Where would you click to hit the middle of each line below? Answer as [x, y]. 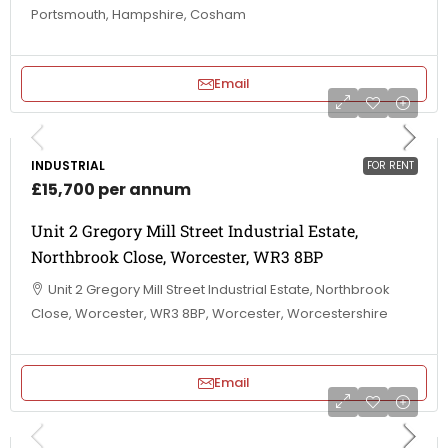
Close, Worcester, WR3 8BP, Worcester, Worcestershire [209, 313]
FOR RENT [390, 165]
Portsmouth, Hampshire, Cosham [138, 14]
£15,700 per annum [111, 189]
